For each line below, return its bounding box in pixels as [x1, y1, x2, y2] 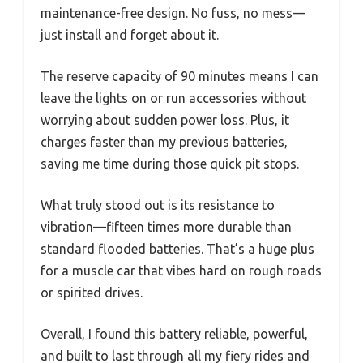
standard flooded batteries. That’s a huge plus [41, 241, 314, 256]
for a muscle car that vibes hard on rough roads [41, 263, 322, 278]
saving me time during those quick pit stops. [41, 156, 299, 171]
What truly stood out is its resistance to [41, 197, 275, 212]
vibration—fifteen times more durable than [41, 219, 292, 234]
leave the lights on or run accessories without [41, 90, 306, 105]
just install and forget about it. [41, 27, 219, 42]
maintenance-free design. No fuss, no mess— [41, 5, 305, 20]
